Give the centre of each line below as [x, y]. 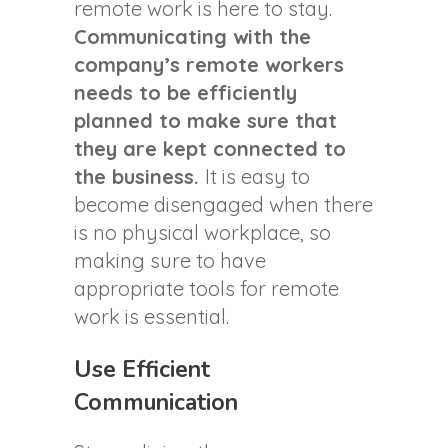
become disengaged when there [223, 205]
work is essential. [151, 317]
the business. [139, 177]
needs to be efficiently [185, 93]
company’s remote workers [209, 65]
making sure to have [170, 261]
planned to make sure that [205, 121]
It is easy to [257, 177]
